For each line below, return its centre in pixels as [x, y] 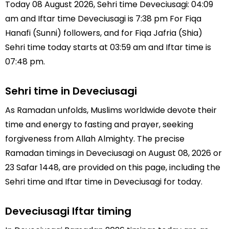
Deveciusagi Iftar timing [68, 211]
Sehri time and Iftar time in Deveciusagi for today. [104, 181]
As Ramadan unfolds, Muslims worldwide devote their [111, 110]
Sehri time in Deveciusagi [71, 91]
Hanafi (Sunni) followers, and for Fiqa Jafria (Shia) [104, 33]
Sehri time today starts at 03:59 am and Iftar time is [108, 47]
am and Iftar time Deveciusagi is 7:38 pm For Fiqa [103, 19]
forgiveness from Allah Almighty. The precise [95, 139]
